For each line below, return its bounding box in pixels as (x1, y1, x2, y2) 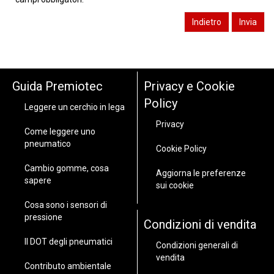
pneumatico (24, 139, 71, 149)
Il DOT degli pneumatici (24, 237, 113, 246)
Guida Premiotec (12, 79, 103, 94)
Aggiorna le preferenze (156, 168, 246, 178)
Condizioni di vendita (144, 217, 256, 232)
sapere (24, 176, 51, 185)
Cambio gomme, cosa (24, 163, 109, 173)
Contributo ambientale (24, 261, 111, 271)
